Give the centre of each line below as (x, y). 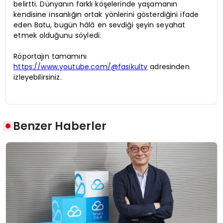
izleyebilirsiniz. (38, 77)
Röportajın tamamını (50, 56)
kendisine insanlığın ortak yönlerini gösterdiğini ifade (106, 14)
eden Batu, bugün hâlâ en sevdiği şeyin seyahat (100, 25)
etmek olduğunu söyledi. (57, 35)
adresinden (168, 66)
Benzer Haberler (60, 126)
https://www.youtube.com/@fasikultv (81, 66)
